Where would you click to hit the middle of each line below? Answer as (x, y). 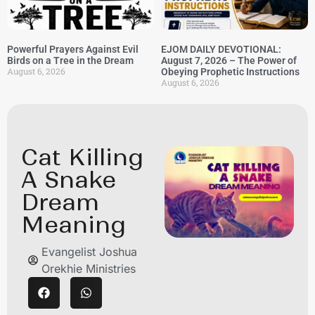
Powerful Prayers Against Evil (73, 49)
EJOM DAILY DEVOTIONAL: (221, 49)
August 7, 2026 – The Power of (229, 60)
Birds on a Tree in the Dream (70, 60)
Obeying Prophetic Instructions (230, 72)
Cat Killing (82, 157)
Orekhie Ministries (89, 269)
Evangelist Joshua (89, 252)
